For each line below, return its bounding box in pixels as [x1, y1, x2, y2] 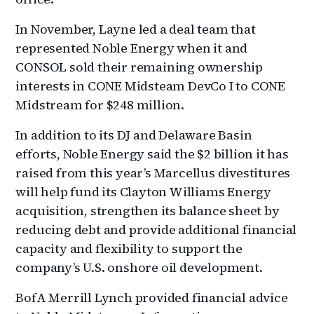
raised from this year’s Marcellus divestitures [15, 163, 291, 182]
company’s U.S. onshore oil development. [15, 258, 263, 276]
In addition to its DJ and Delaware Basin [15, 125, 252, 144]
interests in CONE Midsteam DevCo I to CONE [15, 76, 286, 95]
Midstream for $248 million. [15, 95, 185, 114]
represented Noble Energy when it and [15, 39, 248, 57]
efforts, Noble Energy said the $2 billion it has [15, 144, 289, 163]
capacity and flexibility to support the [15, 239, 243, 257]
